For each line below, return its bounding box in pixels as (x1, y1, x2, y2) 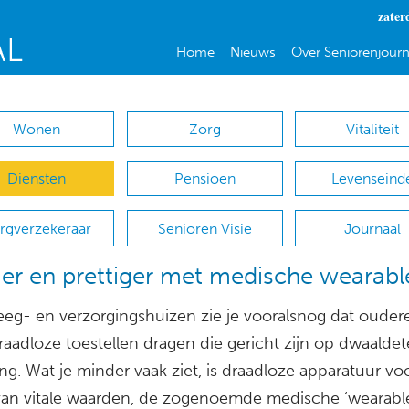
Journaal (344, 219, 402, 237)
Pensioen (173, 170, 236, 188)
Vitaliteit (346, 121, 400, 139)
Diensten (6, 170, 66, 188)
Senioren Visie (157, 219, 252, 237)
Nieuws (229, 44, 276, 60)
